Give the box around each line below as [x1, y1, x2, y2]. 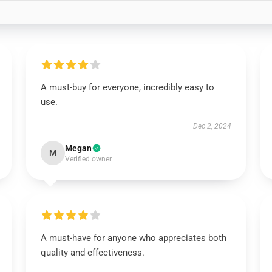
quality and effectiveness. [40, 247, 144, 258]
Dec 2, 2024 [193, 122, 232, 131]
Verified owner [64, 155, 112, 163]
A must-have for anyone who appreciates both [40, 233, 226, 243]
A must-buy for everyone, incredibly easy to [40, 82, 214, 93]
